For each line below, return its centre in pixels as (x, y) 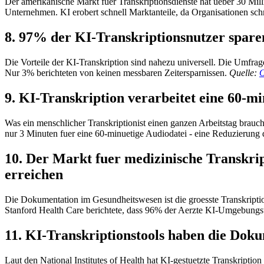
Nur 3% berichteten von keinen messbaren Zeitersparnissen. (117, 73)
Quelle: (244, 73)
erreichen (34, 174)
